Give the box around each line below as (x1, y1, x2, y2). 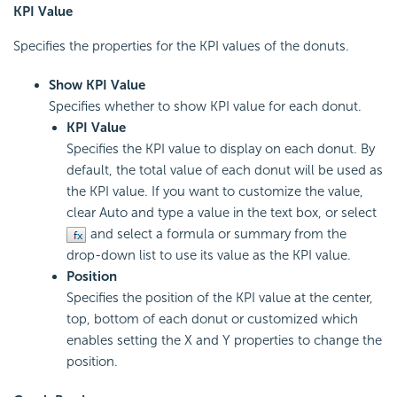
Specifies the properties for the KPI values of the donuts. (13, 38, 349, 55)
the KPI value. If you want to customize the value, (66, 183, 363, 200)
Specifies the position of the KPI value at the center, (66, 290, 373, 307)
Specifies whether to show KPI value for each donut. (49, 98, 362, 115)
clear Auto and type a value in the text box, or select (66, 205, 377, 222)
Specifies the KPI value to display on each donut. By (66, 141, 375, 158)
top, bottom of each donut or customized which (66, 311, 358, 328)
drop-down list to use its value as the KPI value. (66, 247, 351, 264)
